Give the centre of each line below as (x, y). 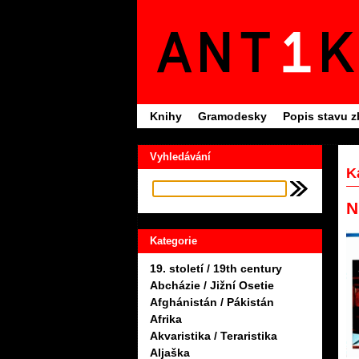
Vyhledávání (180, 157)
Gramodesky (232, 116)
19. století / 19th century (216, 269)
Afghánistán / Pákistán (212, 303)
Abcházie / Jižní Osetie (212, 286)
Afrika (166, 319)
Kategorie (173, 241)
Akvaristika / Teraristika (214, 336)
